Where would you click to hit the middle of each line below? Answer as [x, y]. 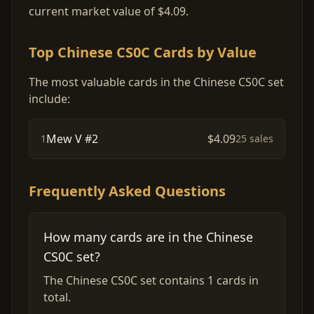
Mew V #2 [72, 139]
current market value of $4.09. [109, 11]
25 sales [254, 138]
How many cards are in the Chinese [148, 237]
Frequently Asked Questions [127, 191]
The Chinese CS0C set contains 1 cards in [151, 280]
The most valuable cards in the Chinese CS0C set [156, 82]
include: [49, 99]
